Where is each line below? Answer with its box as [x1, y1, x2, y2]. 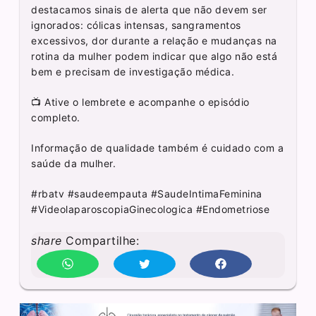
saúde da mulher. [31, 157, 116, 169]
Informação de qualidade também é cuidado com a [31, 141, 284, 154]
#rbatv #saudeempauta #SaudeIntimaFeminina [31, 187, 262, 200]
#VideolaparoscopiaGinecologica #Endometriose [31, 202, 270, 215]
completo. [31, 111, 80, 123]
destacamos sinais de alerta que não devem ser [31, 3, 267, 16]
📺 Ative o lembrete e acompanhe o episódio [31, 95, 250, 108]
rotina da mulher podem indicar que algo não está [31, 49, 278, 62]
